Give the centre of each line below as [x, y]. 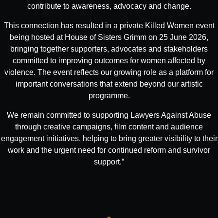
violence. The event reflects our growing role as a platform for [109, 72]
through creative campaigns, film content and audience [109, 127]
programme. [109, 95]
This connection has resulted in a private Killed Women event [109, 25]
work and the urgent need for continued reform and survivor [109, 150]
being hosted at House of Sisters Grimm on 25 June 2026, [109, 37]
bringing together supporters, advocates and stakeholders [109, 48]
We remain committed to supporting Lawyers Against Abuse [109, 115]
